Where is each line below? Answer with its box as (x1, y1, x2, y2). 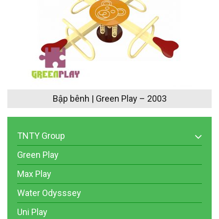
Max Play (17, 169, 51, 179)
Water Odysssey (17, 188, 81, 198)
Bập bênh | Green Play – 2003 (52, 93, 167, 104)
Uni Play (17, 207, 47, 218)
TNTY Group (17, 131, 65, 141)
